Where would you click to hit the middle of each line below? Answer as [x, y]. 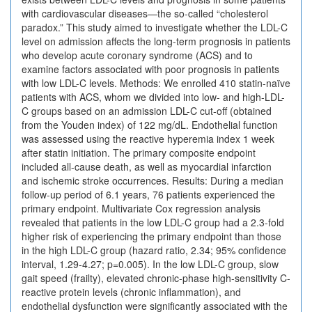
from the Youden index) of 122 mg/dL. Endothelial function [150, 125]
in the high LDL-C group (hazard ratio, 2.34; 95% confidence [154, 250]
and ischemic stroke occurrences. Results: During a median [153, 180]
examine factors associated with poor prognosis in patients [150, 69]
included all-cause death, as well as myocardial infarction [147, 166]
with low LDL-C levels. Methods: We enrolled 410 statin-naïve [156, 83]
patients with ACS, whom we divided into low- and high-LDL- [153, 97]
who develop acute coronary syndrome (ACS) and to [137, 55]
